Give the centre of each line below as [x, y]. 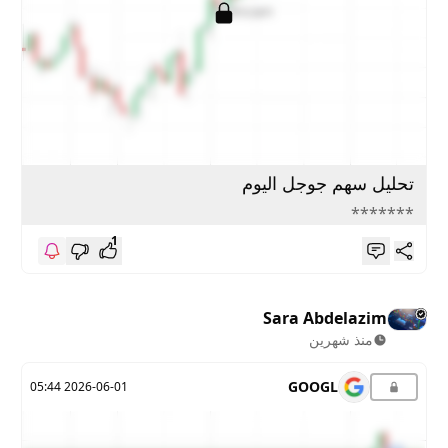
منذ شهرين [340, 339]
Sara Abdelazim [324, 317]
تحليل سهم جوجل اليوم [327, 182]
